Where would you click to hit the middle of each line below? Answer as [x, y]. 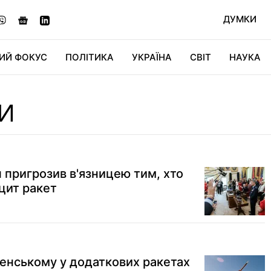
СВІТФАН [216, 92]
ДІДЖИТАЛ [108, 92]
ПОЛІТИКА [90, 57]
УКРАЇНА [152, 57]
